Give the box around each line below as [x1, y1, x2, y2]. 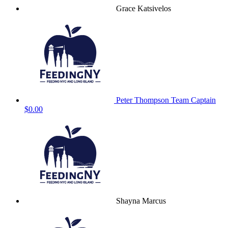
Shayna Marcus [116, 196, 166, 206]
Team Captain [171, 96, 216, 105]
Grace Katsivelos [116, 4, 171, 13]
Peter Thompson [116, 96, 171, 105]
